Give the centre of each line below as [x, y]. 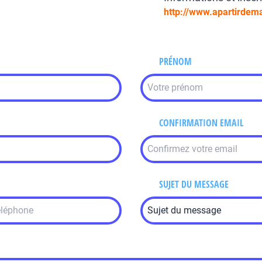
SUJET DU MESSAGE [194, 184]
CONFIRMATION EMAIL [201, 123]
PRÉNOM [175, 61]
